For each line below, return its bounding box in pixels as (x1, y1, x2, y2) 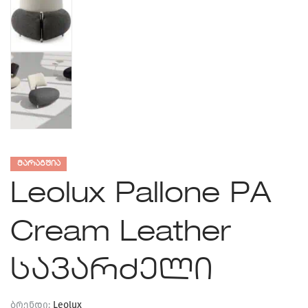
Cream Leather (10, 218, 231, 247)
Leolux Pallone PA (10, 179, 271, 209)
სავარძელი (10, 256, 212, 286)
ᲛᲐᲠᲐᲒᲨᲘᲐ (17, 159, 60, 168)
